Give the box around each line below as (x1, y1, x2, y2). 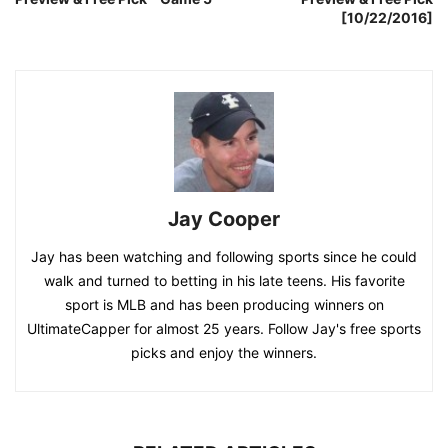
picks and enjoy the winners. (131, 344, 317, 361)
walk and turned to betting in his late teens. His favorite (43, 272, 405, 289)
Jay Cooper (168, 207, 280, 231)
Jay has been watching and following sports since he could (31, 248, 417, 265)
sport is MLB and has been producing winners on (64, 296, 384, 313)
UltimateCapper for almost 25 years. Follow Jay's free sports (27, 320, 421, 337)
